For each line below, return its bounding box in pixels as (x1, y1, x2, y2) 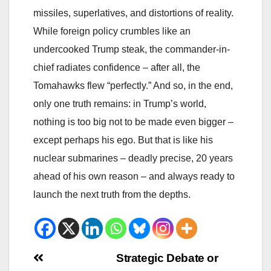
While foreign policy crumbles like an (33, 25, 191, 36)
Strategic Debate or (116, 251, 218, 264)
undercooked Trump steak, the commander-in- (33, 44, 230, 54)
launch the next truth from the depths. (33, 189, 191, 200)
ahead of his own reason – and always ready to (33, 171, 235, 181)
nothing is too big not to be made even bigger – (33, 116, 233, 127)
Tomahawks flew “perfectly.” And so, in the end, (33, 80, 233, 91)
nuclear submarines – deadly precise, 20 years (33, 152, 233, 163)
